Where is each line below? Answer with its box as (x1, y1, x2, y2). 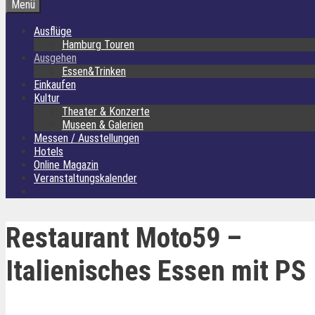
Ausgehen (34, 51, 77, 65)
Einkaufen (34, 78, 76, 91)
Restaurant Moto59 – (6, 221, 242, 255)
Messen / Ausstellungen (34, 131, 139, 145)
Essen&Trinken (62, 65, 126, 78)
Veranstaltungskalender (34, 172, 137, 185)
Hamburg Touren (62, 38, 134, 51)
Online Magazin (34, 158, 98, 172)
